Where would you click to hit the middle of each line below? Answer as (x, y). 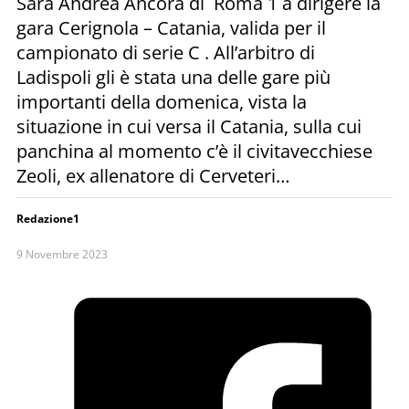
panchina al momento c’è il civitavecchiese (194, 151)
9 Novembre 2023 (62, 254)
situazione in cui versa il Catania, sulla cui (189, 126)
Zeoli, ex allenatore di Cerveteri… (153, 175)
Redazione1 (48, 218)
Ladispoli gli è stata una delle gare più (173, 77)
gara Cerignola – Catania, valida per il (171, 27)
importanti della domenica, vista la (162, 101)
